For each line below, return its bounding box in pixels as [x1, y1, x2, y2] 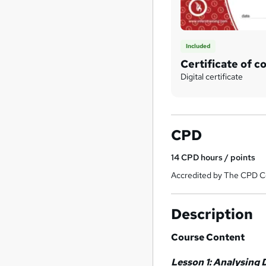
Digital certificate [180, 71, 243, 82]
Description [171, 204, 254, 223]
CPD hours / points [181, 151, 256, 163]
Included [186, 42, 211, 50]
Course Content [171, 230, 245, 243]
